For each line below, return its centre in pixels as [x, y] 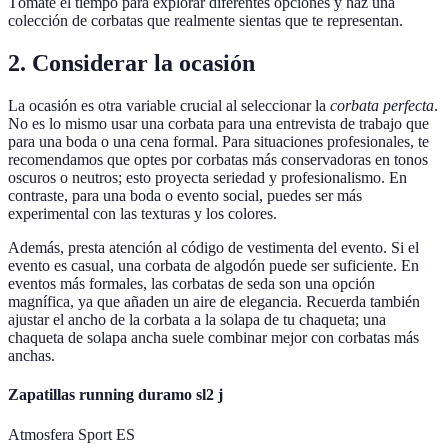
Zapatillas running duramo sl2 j [115, 395]
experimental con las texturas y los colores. [142, 214]
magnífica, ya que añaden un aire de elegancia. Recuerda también [214, 302]
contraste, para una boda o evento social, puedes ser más [185, 196]
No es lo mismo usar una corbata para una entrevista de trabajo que [218, 124]
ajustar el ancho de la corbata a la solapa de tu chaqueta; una [197, 320]
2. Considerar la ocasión [131, 63]
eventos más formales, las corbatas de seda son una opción [191, 284]
